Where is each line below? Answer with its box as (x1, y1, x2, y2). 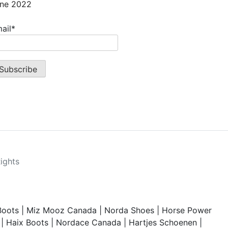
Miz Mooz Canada (26, 205, 97, 215)
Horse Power (162, 205, 212, 215)
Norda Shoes (104, 205, 154, 215)
